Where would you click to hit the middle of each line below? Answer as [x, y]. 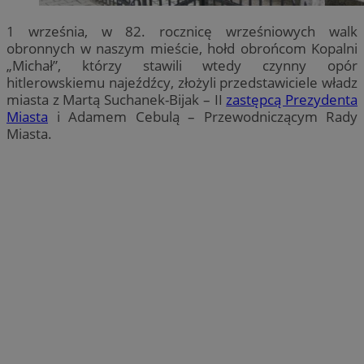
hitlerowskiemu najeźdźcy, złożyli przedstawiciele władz [182, 82]
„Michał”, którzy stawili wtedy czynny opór [182, 65]
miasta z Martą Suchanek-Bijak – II [117, 99]
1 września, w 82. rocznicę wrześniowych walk [182, 31]
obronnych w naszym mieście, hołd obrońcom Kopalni [182, 48]
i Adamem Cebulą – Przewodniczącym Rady [203, 116]
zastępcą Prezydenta [292, 99]
